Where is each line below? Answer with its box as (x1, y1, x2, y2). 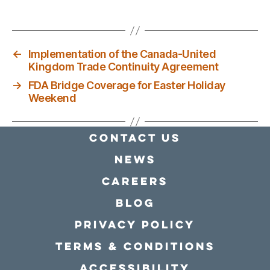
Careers (102, 174, 168, 188)
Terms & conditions (55, 239, 215, 253)
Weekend (28, 92, 77, 104)
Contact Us (89, 130, 181, 145)
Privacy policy (75, 217, 195, 231)
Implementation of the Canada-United (28, 48, 216, 60)
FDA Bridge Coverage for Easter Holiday (28, 79, 225, 92)
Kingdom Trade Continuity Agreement (28, 60, 219, 73)
